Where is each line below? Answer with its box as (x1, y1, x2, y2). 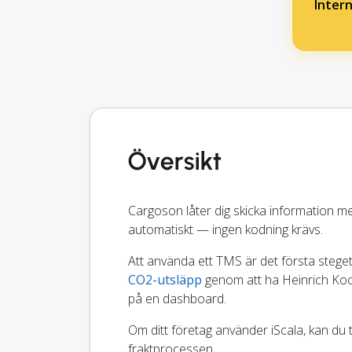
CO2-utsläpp (128, 271, 202, 289)
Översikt (128, 146, 222, 177)
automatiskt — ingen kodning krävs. (128, 221, 323, 239)
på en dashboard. (128, 290, 226, 308)
